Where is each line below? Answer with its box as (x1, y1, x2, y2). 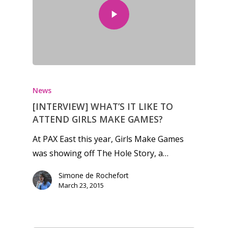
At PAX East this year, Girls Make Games (33, 133, 184, 145)
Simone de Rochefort (59, 170, 129, 180)
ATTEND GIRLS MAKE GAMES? (33, 112, 163, 125)
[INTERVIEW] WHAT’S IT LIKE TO (33, 100, 173, 112)
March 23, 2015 (59, 180, 104, 190)
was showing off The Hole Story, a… (33, 147, 168, 159)
